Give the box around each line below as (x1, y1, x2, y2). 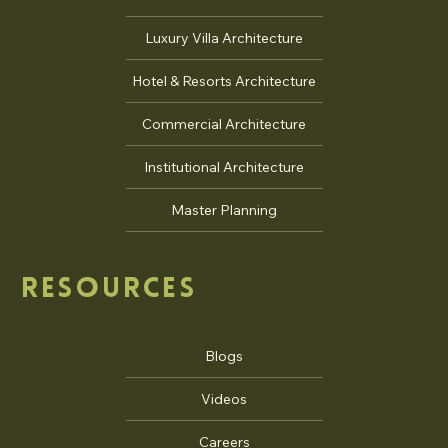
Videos (201, 389, 247, 408)
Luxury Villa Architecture (145, 29, 303, 48)
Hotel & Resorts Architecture (132, 72, 316, 91)
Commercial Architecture (142, 115, 306, 134)
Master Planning (171, 201, 277, 220)
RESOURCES (20, 276, 198, 305)
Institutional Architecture (144, 158, 304, 177)
